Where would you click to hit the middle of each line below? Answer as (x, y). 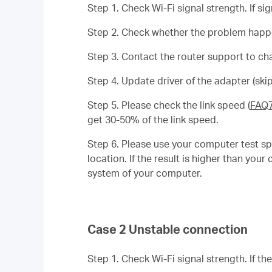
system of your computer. (145, 173)
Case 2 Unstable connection (168, 229)
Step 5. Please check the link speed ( (169, 105)
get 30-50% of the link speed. (153, 120)
